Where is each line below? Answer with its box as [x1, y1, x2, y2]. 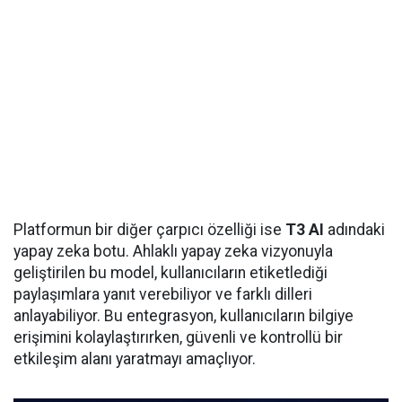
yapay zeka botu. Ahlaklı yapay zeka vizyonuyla [13, 242, 333, 260]
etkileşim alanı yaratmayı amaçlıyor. [13, 350, 256, 368]
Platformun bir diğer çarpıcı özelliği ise [13, 221, 285, 239]
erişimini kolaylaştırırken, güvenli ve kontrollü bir [13, 328, 343, 346]
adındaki [324, 221, 385, 239]
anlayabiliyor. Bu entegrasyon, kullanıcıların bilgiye [13, 307, 354, 325]
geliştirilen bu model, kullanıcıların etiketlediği [13, 264, 328, 282]
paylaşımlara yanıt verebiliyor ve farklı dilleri [13, 285, 312, 303]
